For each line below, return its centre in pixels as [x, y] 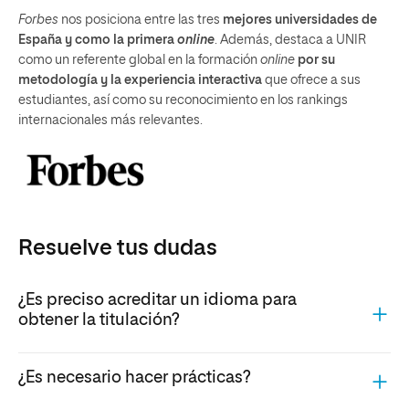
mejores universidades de [300, 21]
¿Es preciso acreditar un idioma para [157, 301]
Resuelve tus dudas [118, 248]
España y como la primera [96, 41]
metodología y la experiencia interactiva [140, 81]
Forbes [38, 21]
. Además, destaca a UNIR [290, 41]
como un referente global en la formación [139, 61]
